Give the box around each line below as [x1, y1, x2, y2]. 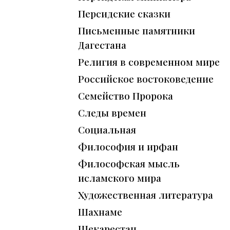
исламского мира [78, 171, 161, 185]
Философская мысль [78, 157, 180, 170]
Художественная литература [78, 188, 213, 202]
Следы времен [78, 106, 146, 120]
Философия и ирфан [78, 140, 178, 154]
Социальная [78, 123, 136, 137]
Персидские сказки [78, 7, 170, 21]
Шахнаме [78, 205, 122, 219]
